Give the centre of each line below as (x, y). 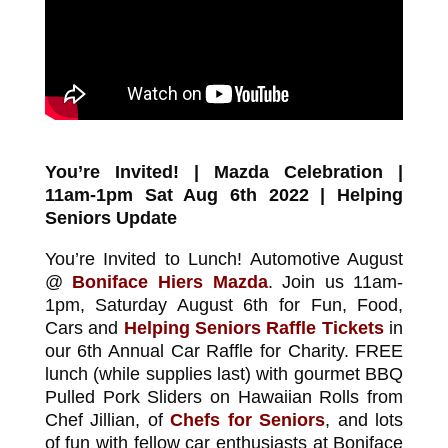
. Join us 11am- (335, 281)
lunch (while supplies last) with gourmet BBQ (224, 373)
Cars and (84, 327)
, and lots (364, 419)
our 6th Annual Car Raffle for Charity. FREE (224, 350)
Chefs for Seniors (248, 419)
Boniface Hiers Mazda (170, 281)
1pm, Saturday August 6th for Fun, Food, (224, 304)
